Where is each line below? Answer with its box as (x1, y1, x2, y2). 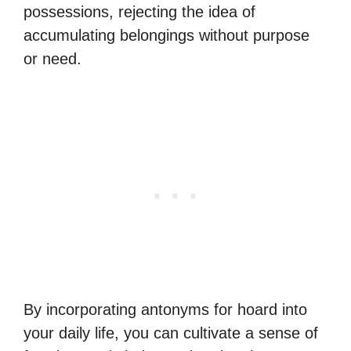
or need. (24, 50, 81, 67)
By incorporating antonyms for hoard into (24, 301, 307, 318)
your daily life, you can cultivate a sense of (24, 324, 318, 342)
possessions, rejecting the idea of (24, 3, 255, 20)
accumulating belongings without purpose (24, 27, 309, 44)
